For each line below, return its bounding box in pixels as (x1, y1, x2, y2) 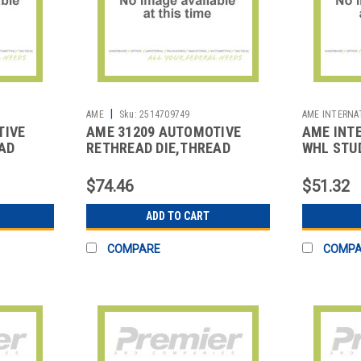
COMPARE (107, 242, 161, 255)
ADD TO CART (146, 209, 210, 222)
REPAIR (86, 155, 131, 172)
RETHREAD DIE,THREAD (86, 139, 230, 156)
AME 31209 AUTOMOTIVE (86, 122, 242, 140)
